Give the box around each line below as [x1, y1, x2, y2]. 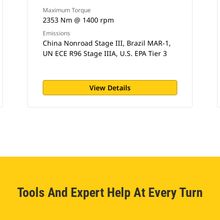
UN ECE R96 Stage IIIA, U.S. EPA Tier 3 [42, 49, 167, 58]
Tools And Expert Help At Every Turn [17, 185, 203, 200]
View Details [89, 83, 131, 92]
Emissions [42, 29, 70, 37]
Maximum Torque [42, 6, 91, 14]
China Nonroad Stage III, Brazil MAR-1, [42, 38, 171, 48]
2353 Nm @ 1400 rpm [42, 15, 114, 25]
